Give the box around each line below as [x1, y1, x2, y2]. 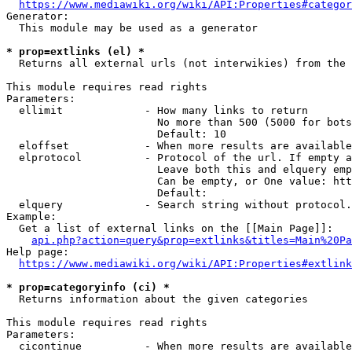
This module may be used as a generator [6, 22, 258, 34]
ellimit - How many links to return [6, 104, 308, 116]
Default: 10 [6, 128, 226, 140]
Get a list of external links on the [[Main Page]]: [6, 222, 333, 234]
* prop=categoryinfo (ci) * [6, 281, 170, 293]
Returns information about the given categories [6, 293, 308, 305]
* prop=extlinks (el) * [6, 46, 145, 57]
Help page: [6, 246, 69, 258]
